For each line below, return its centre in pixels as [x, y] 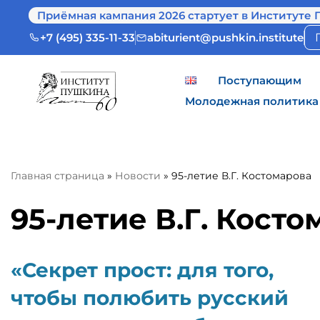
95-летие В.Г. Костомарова [241, 176]
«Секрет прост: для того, [142, 270]
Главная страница [57, 176]
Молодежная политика [252, 101]
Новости [138, 176]
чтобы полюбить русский [150, 298]
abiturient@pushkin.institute [225, 37]
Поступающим [260, 80]
